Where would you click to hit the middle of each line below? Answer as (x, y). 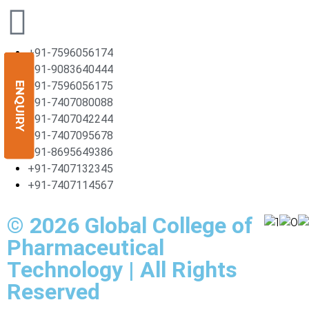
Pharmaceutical (86, 248)
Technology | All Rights (122, 270)
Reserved (53, 292)
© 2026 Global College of (130, 226)
